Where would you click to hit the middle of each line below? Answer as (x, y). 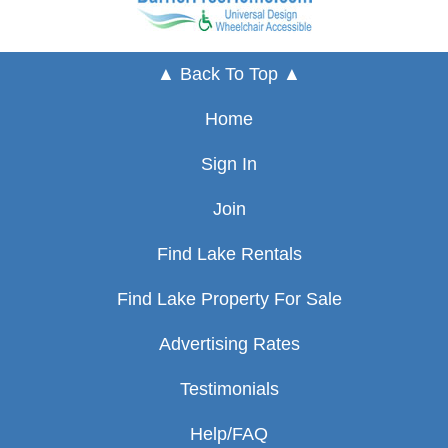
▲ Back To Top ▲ (229, 73)
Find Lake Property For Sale (229, 298)
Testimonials (229, 388)
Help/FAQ (229, 433)
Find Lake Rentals (229, 253)
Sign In (229, 163)
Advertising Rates (229, 343)
